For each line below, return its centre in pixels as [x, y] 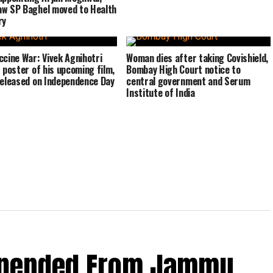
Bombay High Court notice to [183, 69]
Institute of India [161, 93]
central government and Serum [188, 81]
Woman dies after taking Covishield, [197, 58]
